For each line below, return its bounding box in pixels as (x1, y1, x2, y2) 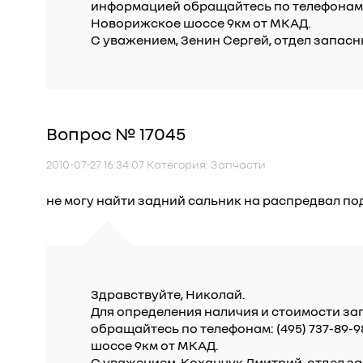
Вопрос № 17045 (46, 122, 186, 144)
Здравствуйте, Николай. (91, 286, 245, 302)
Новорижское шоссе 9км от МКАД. (91, 15, 310, 31)
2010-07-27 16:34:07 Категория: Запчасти (46, 157, 266, 171)
